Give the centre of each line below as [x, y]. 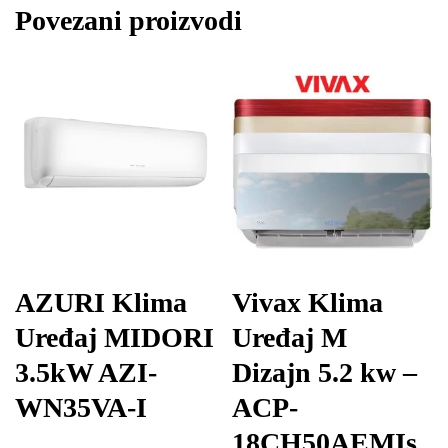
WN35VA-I [81, 407]
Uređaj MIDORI [114, 337]
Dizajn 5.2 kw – [325, 372]
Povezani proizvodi [128, 21]
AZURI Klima [101, 302]
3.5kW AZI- [86, 372]
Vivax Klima [308, 302]
